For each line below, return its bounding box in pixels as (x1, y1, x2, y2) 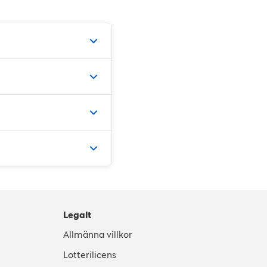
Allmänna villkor (63, 229, 132, 240)
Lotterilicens (63, 250, 116, 260)
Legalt (63, 210, 91, 220)
